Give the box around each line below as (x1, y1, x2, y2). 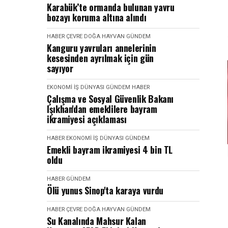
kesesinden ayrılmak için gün (47, 51, 154, 65)
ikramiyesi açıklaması (47, 112, 127, 126)
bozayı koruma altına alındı (47, 11, 147, 24)
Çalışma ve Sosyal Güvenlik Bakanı (47, 92, 174, 105)
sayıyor (47, 62, 73, 75)
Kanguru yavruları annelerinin (47, 41, 156, 54)
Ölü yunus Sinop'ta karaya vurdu (47, 184, 163, 197)
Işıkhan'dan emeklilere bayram (47, 102, 157, 116)
